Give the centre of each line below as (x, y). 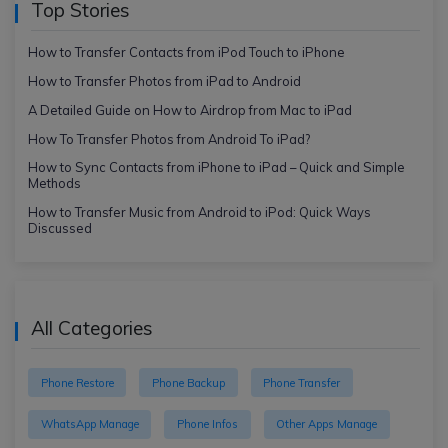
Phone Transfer (302, 382)
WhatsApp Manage (89, 424)
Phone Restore (77, 382)
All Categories (91, 327)
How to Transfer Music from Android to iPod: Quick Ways (199, 212)
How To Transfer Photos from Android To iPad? (168, 138)
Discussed (59, 228)
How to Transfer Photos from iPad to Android (164, 80)
